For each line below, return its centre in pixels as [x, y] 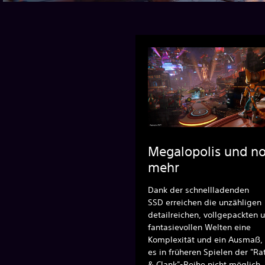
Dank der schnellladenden [198, 190]
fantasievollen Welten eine [199, 227]
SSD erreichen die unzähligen [205, 202]
